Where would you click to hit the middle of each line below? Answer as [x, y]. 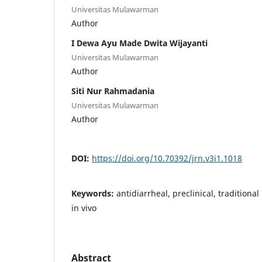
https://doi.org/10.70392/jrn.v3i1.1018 [167, 158]
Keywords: [94, 194]
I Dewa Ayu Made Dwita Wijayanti [139, 43]
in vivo [84, 208]
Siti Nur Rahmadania [113, 91]
